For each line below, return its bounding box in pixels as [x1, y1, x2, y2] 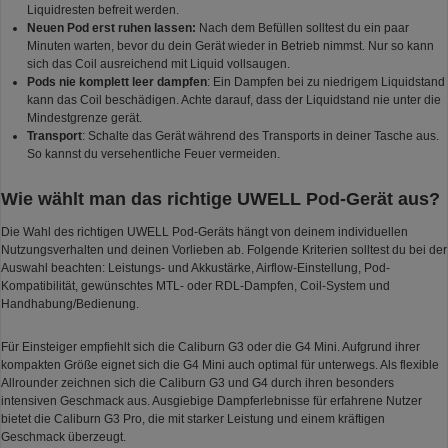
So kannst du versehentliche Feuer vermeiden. [26, 147, 280, 162]
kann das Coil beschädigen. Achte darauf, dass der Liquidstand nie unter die [26, 93, 441, 108]
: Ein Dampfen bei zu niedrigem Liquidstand [206, 75, 445, 90]
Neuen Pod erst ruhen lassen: [26, 21, 196, 36]
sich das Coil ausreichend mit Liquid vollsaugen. [26, 57, 290, 72]
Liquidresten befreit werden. [26, 3, 179, 18]
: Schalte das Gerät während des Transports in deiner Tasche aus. [81, 129, 439, 144]
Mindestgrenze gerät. [26, 111, 142, 126]
